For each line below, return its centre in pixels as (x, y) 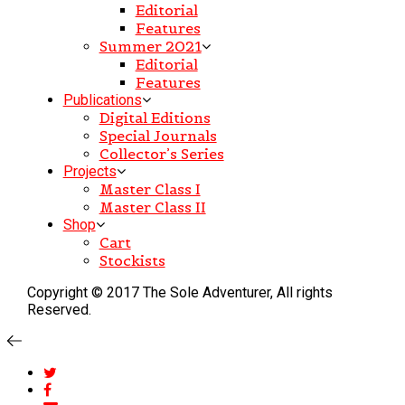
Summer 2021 (150, 47)
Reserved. (59, 310)
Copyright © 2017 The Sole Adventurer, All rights (179, 293)
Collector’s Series (161, 154)
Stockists (132, 261)
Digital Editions (155, 118)
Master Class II (152, 207)
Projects (89, 172)
